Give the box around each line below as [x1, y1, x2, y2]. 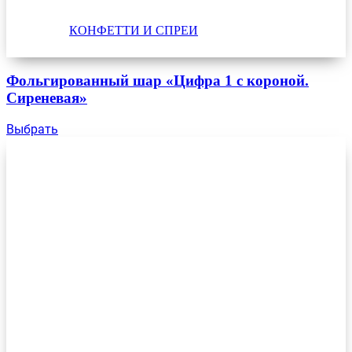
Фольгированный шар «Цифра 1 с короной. [6, 72, 309, 90]
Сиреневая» [6, 90, 87, 107]
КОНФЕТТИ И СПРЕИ [69, 24, 198, 37]
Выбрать [6, 121, 58, 137]
